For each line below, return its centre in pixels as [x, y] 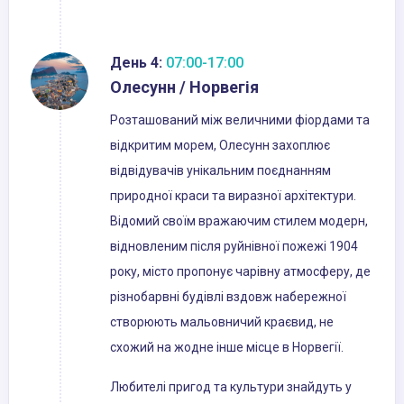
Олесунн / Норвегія [184, 87]
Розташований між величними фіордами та [240, 120]
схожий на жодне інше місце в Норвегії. [227, 348]
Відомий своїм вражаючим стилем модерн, [239, 221]
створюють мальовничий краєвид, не [222, 322]
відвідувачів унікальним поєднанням [220, 171]
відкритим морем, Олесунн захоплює [220, 146]
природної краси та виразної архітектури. [233, 196]
